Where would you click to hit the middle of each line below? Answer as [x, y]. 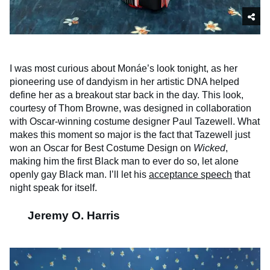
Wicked [209, 148]
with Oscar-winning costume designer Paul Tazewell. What [135, 122]
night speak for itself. [53, 188]
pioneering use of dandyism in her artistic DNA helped [124, 82]
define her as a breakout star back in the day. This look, [127, 95]
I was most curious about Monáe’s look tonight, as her [124, 69]
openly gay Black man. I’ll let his [79, 175]
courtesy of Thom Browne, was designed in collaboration [130, 108]
